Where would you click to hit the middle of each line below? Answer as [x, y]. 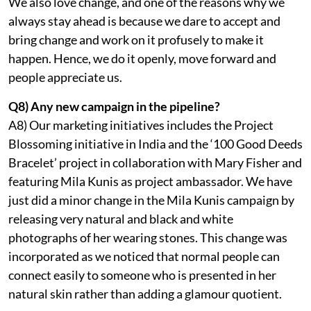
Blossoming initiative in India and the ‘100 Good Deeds [155, 143]
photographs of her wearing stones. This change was [148, 237]
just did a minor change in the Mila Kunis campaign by [151, 200]
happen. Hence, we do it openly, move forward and [142, 58]
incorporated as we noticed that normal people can [144, 256]
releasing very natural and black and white [121, 218]
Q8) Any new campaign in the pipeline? [114, 106]
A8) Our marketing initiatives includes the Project [141, 125]
